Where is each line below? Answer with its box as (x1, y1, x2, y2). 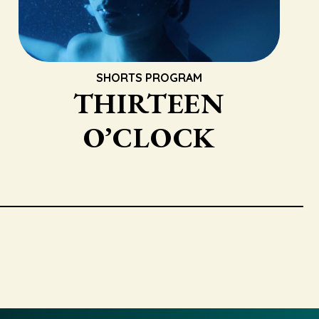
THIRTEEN (73, 85, 226, 122)
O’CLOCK (83, 119, 216, 156)
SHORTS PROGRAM (95, 70, 202, 85)
